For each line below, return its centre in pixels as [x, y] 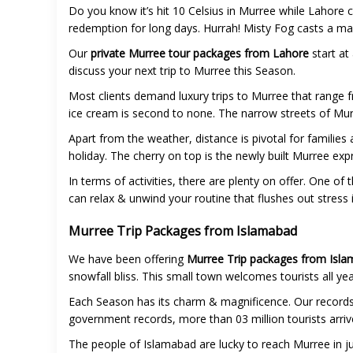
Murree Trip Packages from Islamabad [184, 231]
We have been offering [128, 259]
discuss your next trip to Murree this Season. [184, 71]
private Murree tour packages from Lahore [200, 54]
